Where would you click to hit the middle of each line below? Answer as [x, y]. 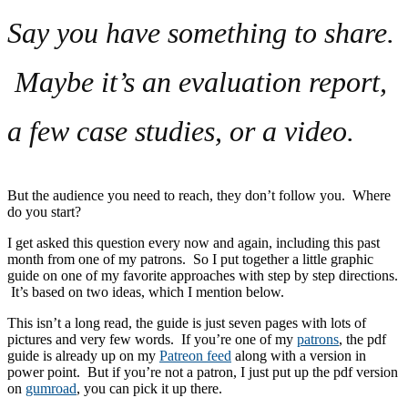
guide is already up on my [83, 355]
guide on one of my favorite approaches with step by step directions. [203, 275]
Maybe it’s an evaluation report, [197, 82]
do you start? [44, 211]
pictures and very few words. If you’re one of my [152, 339]
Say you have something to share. [201, 32]
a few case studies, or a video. [181, 131]
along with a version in [299, 355]
